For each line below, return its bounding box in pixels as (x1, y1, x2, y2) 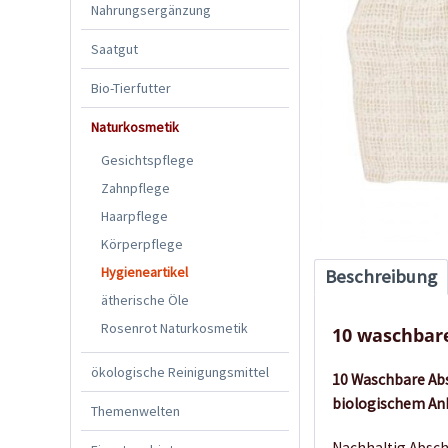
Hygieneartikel (101, 262, 188, 281)
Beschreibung (325, 264, 438, 288)
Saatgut (91, 39, 138, 58)
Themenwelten (91, 401, 180, 420)
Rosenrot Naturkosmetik (101, 318, 248, 337)
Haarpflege (101, 206, 168, 225)
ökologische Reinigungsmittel (91, 362, 269, 381)
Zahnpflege (101, 178, 170, 197)
